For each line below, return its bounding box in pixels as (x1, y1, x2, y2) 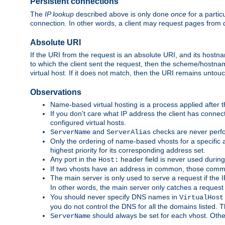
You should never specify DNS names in (50, 193, 179, 201)
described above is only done (74, 10, 171, 18)
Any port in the (50, 155, 98, 164)
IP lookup (45, 10, 74, 18)
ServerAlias (106, 128, 151, 137)
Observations (30, 87, 81, 96)
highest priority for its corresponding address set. (50, 146, 205, 155)
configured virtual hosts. (50, 119, 126, 127)
